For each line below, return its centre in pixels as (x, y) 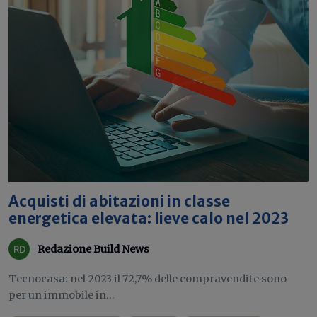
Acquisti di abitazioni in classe (119, 202)
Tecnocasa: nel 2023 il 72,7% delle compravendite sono (148, 279)
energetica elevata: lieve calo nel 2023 (149, 219)
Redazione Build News (93, 249)
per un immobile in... (62, 295)
